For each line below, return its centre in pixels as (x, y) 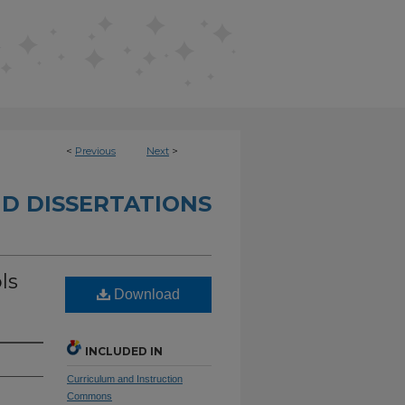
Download (145, 294)
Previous (95, 151)
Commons (89, 396)
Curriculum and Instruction (125, 379)
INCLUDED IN (124, 351)
